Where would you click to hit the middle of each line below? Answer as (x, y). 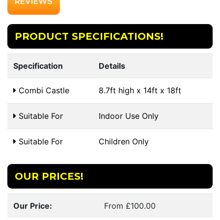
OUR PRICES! (49, 176)
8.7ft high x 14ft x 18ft (140, 90)
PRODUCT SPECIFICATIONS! (89, 36)
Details (112, 66)
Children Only (124, 141)
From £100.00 (130, 206)
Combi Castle (43, 90)
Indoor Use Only (129, 116)
